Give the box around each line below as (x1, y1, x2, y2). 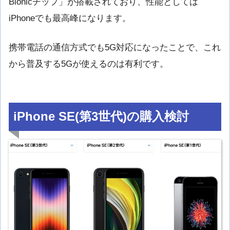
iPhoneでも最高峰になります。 (9, 13, 131, 23)
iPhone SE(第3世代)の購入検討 (13, 110, 189, 124)
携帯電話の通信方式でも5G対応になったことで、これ (9, 42, 221, 52)
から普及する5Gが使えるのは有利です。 (9, 59, 168, 69)
